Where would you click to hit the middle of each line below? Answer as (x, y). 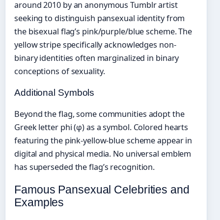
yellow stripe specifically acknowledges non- (95, 44)
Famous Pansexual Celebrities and (102, 190)
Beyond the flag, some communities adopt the (99, 114)
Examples (39, 202)
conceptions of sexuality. (60, 71)
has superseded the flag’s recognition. (85, 167)
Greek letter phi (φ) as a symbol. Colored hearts (101, 127)
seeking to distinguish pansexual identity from (100, 18)
